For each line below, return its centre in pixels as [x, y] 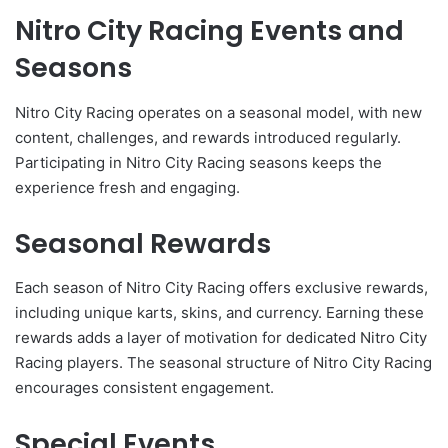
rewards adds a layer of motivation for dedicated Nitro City [221, 338]
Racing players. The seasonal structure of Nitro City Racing [223, 363]
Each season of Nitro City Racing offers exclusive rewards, [221, 288]
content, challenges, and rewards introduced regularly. [208, 137]
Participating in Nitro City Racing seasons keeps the [198, 162]
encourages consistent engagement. [144, 388]
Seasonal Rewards [143, 243]
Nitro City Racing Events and [209, 31]
